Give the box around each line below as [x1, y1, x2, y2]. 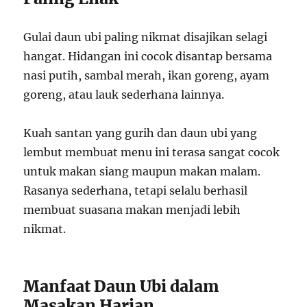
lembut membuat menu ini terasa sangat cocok [23, 145, 280, 159]
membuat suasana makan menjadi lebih [23, 202, 241, 217]
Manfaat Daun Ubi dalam [23, 275, 220, 296]
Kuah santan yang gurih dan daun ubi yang [23, 125, 258, 140]
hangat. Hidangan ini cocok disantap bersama [23, 49, 273, 63]
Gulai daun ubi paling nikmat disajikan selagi [23, 29, 268, 44]
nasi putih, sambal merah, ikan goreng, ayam [23, 68, 270, 82]
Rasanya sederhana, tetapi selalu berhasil [23, 183, 248, 197]
